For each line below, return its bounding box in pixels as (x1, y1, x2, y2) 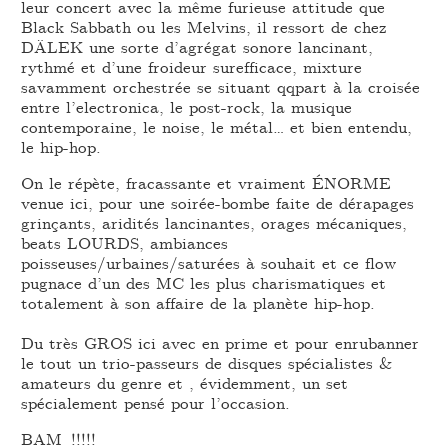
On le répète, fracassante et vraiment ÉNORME (21, 170, 392, 194)
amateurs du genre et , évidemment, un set (21, 370, 349, 394)
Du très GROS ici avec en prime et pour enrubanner (21, 330, 420, 354)
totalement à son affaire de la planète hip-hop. (21, 290, 376, 314)
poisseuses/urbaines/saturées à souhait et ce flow (21, 250, 397, 274)
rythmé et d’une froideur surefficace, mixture (21, 54, 363, 78)
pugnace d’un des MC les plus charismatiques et (21, 270, 387, 294)
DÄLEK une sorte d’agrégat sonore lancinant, (21, 34, 374, 58)
